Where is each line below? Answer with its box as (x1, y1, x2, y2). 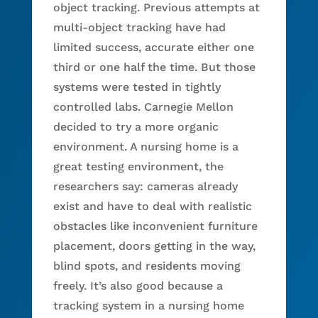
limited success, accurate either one (53, 40, 254, 54)
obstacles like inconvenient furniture (53, 219, 258, 233)
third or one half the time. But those (53, 60, 256, 74)
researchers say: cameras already (53, 179, 238, 193)
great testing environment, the (53, 159, 224, 173)
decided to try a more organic (53, 119, 219, 133)
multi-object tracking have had (53, 20, 226, 34)
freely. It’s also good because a (53, 278, 223, 292)
